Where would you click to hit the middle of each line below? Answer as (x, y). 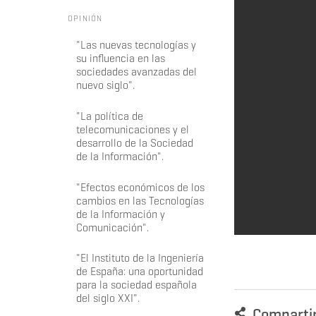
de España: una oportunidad (139, 272)
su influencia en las (120, 59)
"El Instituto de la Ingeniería (140, 258)
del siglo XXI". (108, 298)
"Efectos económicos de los (140, 187)
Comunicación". (112, 227)
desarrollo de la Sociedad (134, 143)
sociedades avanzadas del (136, 72)
